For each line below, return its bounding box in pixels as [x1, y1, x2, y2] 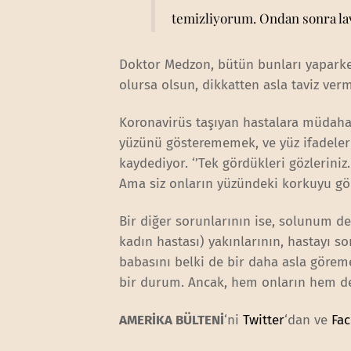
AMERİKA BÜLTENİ [119, 312, 225, 329]
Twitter [243, 312, 285, 329]
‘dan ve [284, 312, 332, 329]
